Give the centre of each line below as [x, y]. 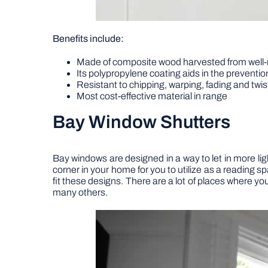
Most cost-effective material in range [152, 96]
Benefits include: [88, 39]
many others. [80, 192]
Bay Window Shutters [141, 122]
